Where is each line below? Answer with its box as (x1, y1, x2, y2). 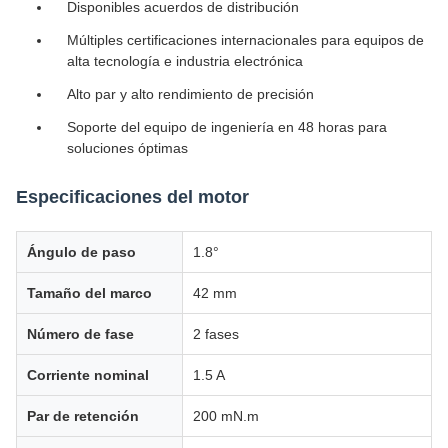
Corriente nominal (27, 367, 149, 383)
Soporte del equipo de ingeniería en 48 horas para (67, 119, 387, 135)
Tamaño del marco (27, 285, 152, 301)
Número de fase (27, 326, 134, 342)
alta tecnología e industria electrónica (67, 53, 303, 69)
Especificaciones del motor (16, 187, 249, 207)
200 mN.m (193, 408, 259, 424)
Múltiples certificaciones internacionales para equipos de (67, 32, 424, 48)
